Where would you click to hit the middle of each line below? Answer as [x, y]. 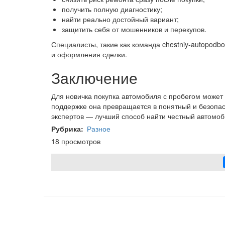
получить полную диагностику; [112, 9]
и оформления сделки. [89, 54]
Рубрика [66, 129]
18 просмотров [76, 141]
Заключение [94, 78]
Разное [99, 129]
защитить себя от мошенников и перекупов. [134, 29]
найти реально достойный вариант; [120, 19]
